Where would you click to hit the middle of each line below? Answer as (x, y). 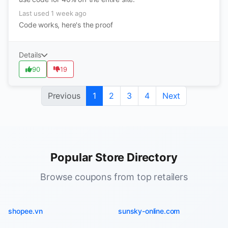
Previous (64, 96)
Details (30, 55)
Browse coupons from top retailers (114, 177)
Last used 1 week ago (53, 13)
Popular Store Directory (114, 157)
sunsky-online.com (149, 211)
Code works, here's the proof (66, 25)
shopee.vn (25, 211)
